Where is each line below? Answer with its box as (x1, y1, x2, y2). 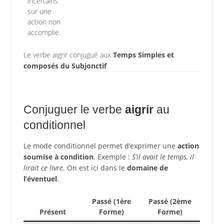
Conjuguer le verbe (23, 103, 125, 116)
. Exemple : (93, 151, 132, 161)
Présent (39, 206, 66, 216)
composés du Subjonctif (23, 60, 106, 70)
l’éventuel (23, 173, 57, 183)
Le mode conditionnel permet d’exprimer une (23, 140, 177, 150)
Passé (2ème (148, 196, 192, 206)
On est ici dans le (64, 162, 127, 172)
